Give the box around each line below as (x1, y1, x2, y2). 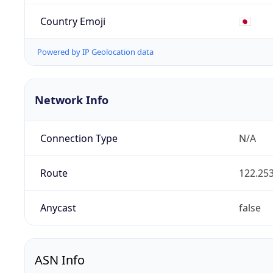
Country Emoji (40, 14, 105, 28)
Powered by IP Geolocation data (37, 46, 154, 58)
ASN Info (35, 252, 85, 269)
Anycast (40, 201, 76, 215)
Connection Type (40, 132, 118, 146)
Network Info (35, 93, 108, 108)
